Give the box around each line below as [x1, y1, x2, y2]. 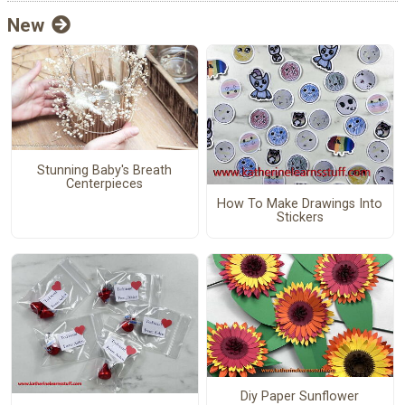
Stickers [276, 210, 324, 226]
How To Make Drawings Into [217, 196, 383, 212]
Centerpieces [66, 175, 144, 192]
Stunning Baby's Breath [37, 162, 173, 178]
